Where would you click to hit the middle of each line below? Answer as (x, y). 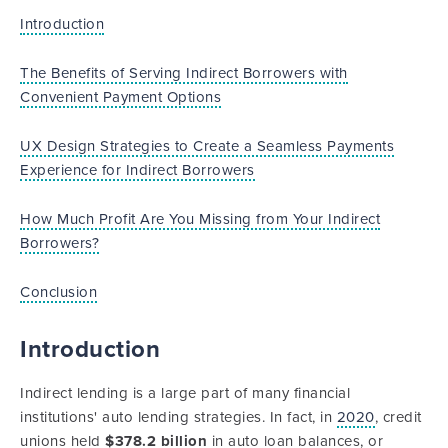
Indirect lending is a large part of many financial (185, 393)
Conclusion (58, 292)
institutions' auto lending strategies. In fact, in (178, 417)
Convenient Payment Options (120, 97)
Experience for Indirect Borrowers (137, 170)
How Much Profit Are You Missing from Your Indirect (200, 219)
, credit (398, 417)
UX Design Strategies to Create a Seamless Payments (207, 146)
